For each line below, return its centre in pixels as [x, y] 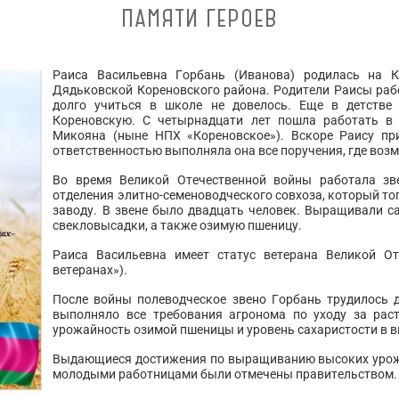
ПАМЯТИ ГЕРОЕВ [199, 19]
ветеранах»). [90, 270]
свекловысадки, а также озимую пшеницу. [178, 226]
